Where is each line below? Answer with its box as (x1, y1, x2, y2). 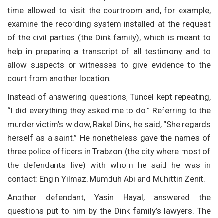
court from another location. (7, 73, 111, 83)
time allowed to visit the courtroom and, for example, (7, 5, 211, 15)
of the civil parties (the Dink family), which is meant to (7, 32, 211, 42)
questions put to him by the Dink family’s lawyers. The (7, 205, 211, 216)
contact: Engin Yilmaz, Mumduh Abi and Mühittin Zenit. (7, 173, 205, 183)
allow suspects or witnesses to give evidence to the (7, 59, 211, 70)
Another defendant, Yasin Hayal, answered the (7, 192, 211, 202)
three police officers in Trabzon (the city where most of (7, 146, 211, 156)
